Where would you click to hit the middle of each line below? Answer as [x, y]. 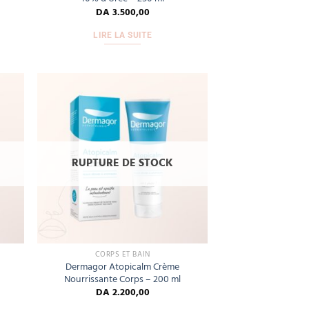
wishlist [184, 131]
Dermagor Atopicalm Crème [123, 268]
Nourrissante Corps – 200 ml [123, 280]
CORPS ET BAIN [122, 255]
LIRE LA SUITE [122, 36]
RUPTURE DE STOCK [123, 163]
